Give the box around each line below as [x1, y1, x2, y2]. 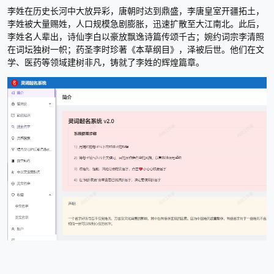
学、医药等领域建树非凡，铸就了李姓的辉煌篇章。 [7, 56, 204, 68]
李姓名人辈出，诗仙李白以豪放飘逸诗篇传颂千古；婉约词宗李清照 [7, 30, 264, 43]
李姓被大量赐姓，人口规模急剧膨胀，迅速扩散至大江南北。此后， [7, 17, 264, 30]
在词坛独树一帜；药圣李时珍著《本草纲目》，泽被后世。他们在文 [7, 43, 264, 56]
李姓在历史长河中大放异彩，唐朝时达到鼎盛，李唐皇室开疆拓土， [7, 4, 264, 17]
